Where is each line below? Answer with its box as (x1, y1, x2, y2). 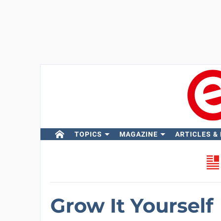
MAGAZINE (119, 130, 158, 138)
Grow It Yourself (50, 193, 213, 218)
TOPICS (74, 130, 102, 138)
